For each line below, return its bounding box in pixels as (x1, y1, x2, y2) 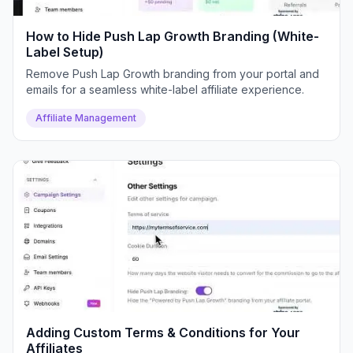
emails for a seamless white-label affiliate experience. (26, 83, 304, 96)
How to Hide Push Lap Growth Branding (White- (26, 28, 319, 44)
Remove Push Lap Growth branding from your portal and (26, 67, 319, 80)
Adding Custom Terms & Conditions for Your (26, 325, 300, 340)
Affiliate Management (35, 112, 136, 124)
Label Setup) (26, 44, 104, 60)
